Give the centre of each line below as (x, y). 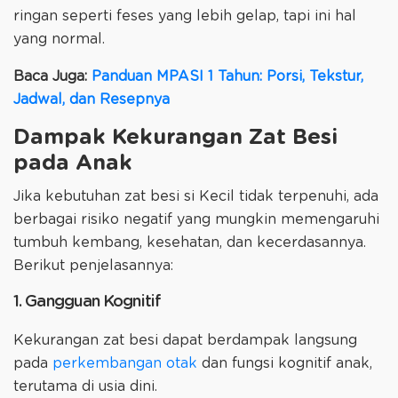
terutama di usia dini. (88, 387)
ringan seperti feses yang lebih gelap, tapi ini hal (185, 16)
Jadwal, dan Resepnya (92, 99)
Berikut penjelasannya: (96, 266)
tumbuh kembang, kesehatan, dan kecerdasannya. (190, 243)
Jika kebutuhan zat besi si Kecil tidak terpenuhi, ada (196, 197)
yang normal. (59, 39)
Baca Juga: (52, 76)
